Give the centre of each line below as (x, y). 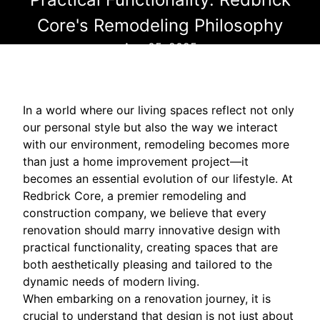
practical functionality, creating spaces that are (150, 247)
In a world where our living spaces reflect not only (159, 110)
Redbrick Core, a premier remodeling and (135, 195)
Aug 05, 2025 (160, 47)
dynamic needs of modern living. (111, 281)
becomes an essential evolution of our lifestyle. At (158, 178)
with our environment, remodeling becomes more (156, 144)
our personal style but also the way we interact (150, 127)
